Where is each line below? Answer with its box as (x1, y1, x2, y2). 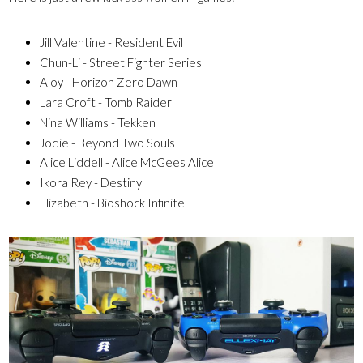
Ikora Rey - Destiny (39, 175, 142, 190)
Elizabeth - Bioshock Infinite (39, 194, 185, 210)
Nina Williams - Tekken (39, 114, 156, 130)
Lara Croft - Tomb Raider (39, 95, 172, 110)
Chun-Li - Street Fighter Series (39, 54, 202, 70)
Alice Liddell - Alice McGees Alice (39, 155, 214, 170)
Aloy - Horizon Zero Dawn (39, 75, 177, 90)
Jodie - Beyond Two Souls (39, 135, 175, 150)
